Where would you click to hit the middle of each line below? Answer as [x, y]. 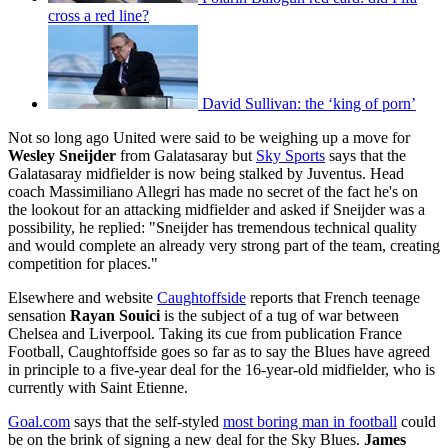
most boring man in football [310, 421]
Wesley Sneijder [62, 155]
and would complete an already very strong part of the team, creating [224, 245]
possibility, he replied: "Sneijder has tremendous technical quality [212, 227]
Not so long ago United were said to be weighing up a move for [209, 137]
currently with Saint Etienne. [98, 387]
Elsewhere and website [82, 297]
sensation [39, 315]
